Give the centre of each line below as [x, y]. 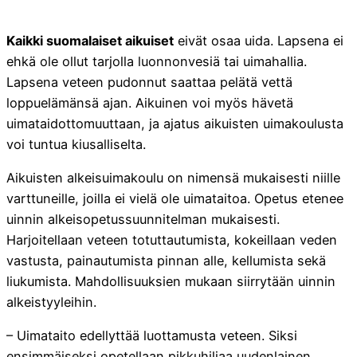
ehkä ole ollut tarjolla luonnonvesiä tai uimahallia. [157, 61]
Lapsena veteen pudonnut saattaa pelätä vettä [149, 82]
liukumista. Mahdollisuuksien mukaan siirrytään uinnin [171, 282]
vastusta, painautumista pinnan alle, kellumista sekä [166, 261]
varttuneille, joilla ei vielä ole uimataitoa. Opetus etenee [175, 199]
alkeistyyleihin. [51, 302]
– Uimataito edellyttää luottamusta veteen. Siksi [152, 336]
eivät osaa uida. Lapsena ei [259, 40]
